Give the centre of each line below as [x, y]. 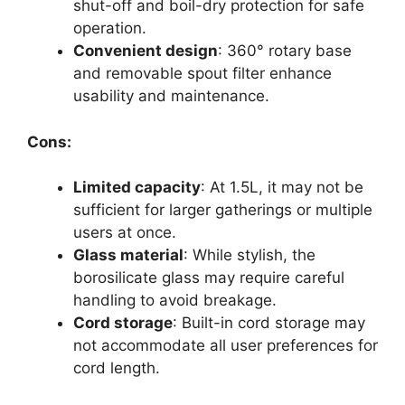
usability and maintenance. [171, 96]
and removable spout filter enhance [202, 74]
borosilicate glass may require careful [209, 278]
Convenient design [146, 51]
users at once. [125, 233]
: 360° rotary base [285, 51]
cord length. [117, 368]
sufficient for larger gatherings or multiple [223, 210]
